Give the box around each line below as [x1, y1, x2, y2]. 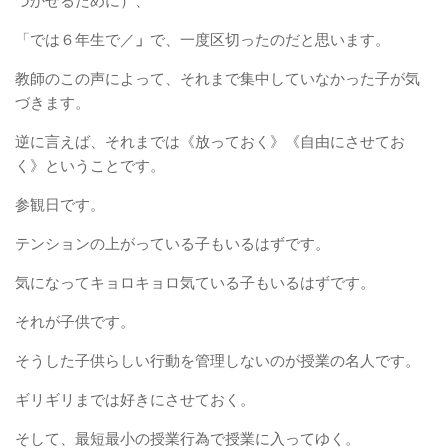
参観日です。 [15, 193, 105, 215]
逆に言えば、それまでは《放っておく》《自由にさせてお [15, 130, 405, 152]
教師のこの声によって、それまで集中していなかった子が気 [15, 67, 420, 89]
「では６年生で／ [15, 28, 135, 50]
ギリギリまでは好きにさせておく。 [15, 388, 255, 410]
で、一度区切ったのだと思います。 [150, 28, 390, 50]
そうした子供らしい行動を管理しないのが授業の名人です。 [15, 349, 420, 371]
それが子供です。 [15, 310, 135, 332]
